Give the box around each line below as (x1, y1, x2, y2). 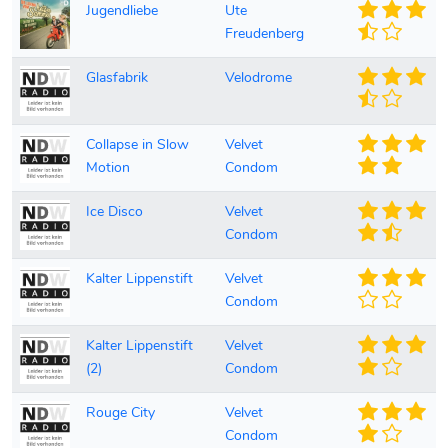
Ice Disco (86, 201, 143, 222)
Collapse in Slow (86, 134, 189, 155)
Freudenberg (225, 23, 304, 44)
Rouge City (86, 402, 155, 423)
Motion (86, 157, 130, 178)
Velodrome (225, 67, 292, 88)
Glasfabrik (86, 67, 148, 88)
